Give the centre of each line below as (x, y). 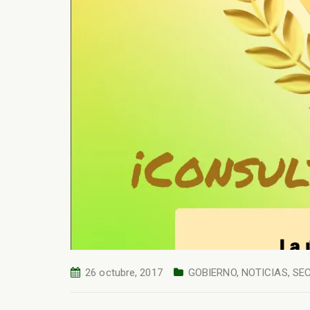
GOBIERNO (212, 273)
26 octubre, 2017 (124, 273)
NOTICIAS (264, 273)
